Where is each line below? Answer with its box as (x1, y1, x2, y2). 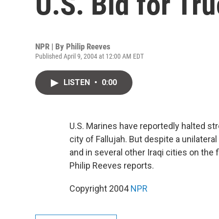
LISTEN (64, 78, 92, 87)
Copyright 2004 (69, 183, 131, 194)
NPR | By (35, 42, 66, 51)
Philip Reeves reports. (69, 160, 154, 171)
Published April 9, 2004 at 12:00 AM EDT (35, 52, 144, 60)
